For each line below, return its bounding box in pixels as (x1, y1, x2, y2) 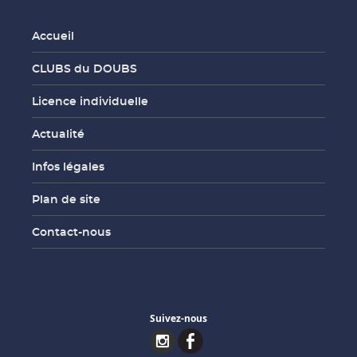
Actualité (32, 127, 84, 142)
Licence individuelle (32, 94, 148, 109)
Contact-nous (32, 225, 111, 240)
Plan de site (32, 192, 100, 207)
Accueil (32, 29, 74, 44)
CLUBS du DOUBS (32, 61, 137, 76)
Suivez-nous (150, 312, 207, 326)
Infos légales (32, 159, 104, 175)
